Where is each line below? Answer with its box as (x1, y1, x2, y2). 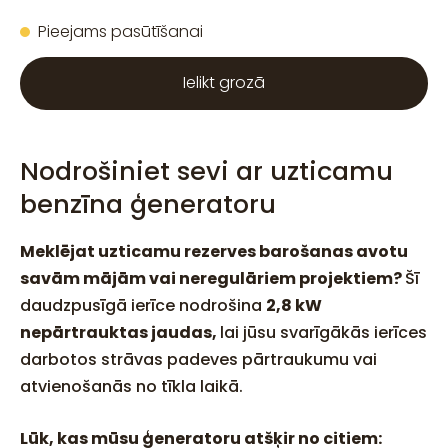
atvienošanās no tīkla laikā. (20, 374, 243, 398)
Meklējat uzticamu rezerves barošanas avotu (20, 239, 408, 263)
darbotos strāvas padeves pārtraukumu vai (20, 347, 377, 371)
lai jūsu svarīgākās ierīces (220, 320, 427, 344)
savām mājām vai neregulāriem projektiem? (20, 266, 405, 290)
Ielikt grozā (183, 71, 265, 95)
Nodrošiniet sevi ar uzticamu (20, 152, 393, 189)
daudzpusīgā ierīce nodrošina (20, 293, 266, 317)
